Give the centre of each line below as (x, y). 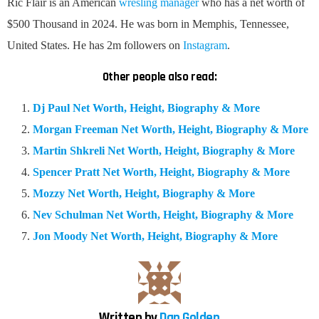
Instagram (205, 45)
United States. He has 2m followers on (95, 45)
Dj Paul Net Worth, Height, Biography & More (146, 108)
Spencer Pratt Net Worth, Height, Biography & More (161, 172)
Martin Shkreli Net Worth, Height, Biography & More (164, 150)
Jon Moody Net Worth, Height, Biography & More (155, 236)
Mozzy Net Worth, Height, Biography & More (144, 193)
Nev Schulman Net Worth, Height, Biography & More (163, 214)
